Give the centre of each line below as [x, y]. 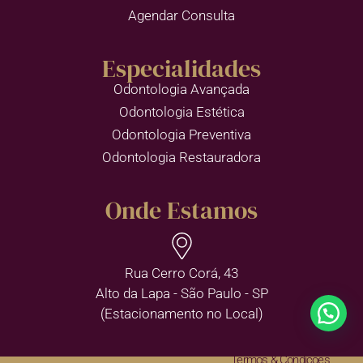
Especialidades [181, 69]
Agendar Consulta [181, 16]
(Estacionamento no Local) [181, 314]
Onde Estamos [181, 211]
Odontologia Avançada [181, 90]
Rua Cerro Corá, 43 [181, 273]
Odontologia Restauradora [181, 158]
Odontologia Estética [181, 112]
